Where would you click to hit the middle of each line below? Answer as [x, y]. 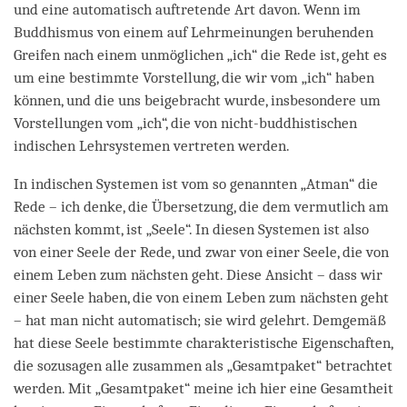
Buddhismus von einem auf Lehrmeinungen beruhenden [194, 32]
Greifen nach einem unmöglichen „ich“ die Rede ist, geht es [200, 55]
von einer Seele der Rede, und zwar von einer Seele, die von [201, 252]
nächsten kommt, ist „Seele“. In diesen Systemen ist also [191, 229]
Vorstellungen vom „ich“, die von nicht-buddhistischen [185, 123]
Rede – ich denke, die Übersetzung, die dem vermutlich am [201, 206]
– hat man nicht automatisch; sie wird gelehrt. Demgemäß [200, 320]
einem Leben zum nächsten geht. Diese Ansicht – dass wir [198, 274]
